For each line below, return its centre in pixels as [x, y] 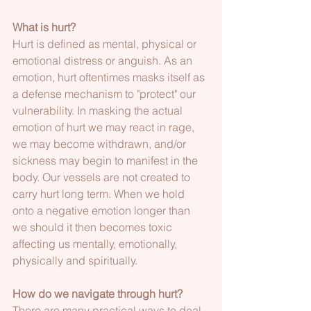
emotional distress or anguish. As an [104, 61]
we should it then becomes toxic [94, 227]
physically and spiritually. [76, 261]
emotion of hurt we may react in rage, [105, 127]
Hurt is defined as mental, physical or [106, 44]
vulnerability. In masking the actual [99, 111]
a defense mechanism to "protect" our [106, 94]
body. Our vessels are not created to [103, 177]
